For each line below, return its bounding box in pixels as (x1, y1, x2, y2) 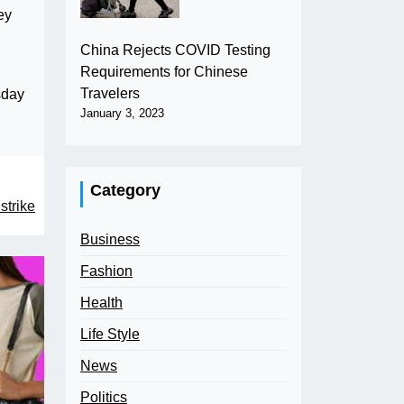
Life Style (80, 326, 140, 342)
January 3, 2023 (80, 106, 164, 120)
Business (80, 231, 140, 247)
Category (90, 180, 161, 199)
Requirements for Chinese (80, 63, 248, 79)
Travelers (80, 85, 140, 101)
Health (80, 294, 123, 310)
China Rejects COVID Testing (80, 41, 271, 58)
